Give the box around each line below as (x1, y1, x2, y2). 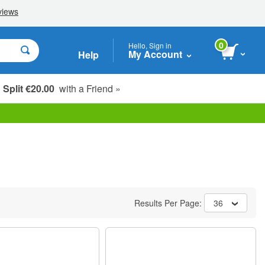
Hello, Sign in (128, 40, 172, 50)
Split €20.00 (3, 81, 54, 95)
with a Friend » (54, 81, 121, 95)
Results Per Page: (134, 197, 204, 209)
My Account (128, 47, 182, 61)
